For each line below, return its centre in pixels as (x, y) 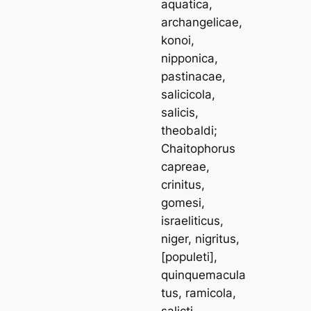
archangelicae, (202, 22)
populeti (188, 257)
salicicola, (188, 94)
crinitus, (183, 184)
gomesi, (183, 202)
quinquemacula (204, 275)
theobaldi (188, 130)
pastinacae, (194, 76)
